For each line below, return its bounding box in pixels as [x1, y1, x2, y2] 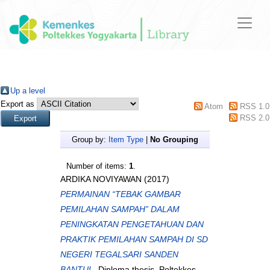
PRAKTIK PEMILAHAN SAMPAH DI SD [60, 234, 208, 245]
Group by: [72, 135, 108, 145]
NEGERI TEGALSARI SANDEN [60, 250, 178, 260]
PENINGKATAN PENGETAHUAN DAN [60, 219, 204, 230]
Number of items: [66, 162, 129, 171]
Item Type [108, 135, 143, 145]
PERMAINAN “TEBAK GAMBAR [60, 189, 181, 199]
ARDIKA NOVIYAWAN [60, 174, 142, 184]
